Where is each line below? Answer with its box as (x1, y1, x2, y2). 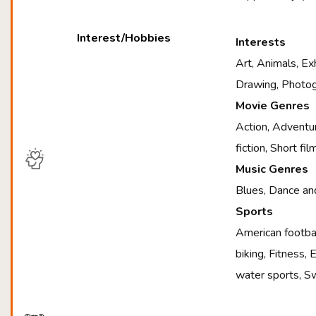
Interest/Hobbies (77, 30, 171, 46)
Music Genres (236, 162, 309, 177)
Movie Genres (236, 98, 310, 114)
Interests (236, 35, 286, 50)
